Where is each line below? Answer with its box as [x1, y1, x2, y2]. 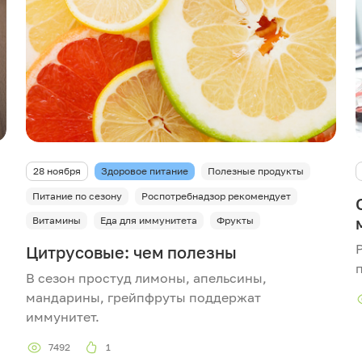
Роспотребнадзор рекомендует [141, 189, 291, 202]
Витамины [32, 213, 81, 226]
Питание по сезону [32, 189, 122, 202]
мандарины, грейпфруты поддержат [26, 288, 261, 305]
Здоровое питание [101, 164, 188, 177]
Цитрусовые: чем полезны [26, 242, 237, 262]
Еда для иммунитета [100, 213, 197, 226]
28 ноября [33, 164, 81, 177]
